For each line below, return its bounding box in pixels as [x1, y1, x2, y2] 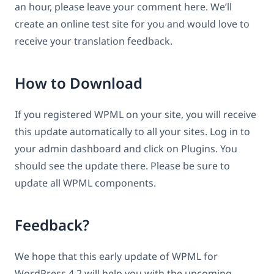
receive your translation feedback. [15, 34, 172, 48]
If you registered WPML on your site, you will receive [15, 108, 256, 122]
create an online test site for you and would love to [15, 17, 250, 31]
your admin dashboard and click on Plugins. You [15, 142, 237, 156]
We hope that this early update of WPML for [15, 250, 218, 264]
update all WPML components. [15, 176, 156, 190]
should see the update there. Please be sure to [15, 159, 230, 173]
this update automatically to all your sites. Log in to [15, 125, 250, 139]
